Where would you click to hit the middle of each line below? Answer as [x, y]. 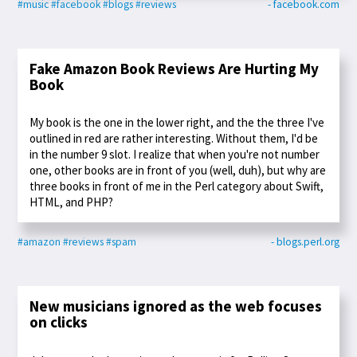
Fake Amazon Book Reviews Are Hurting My [175, 68]
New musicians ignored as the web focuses [176, 306]
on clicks [59, 322]
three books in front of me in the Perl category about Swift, [177, 186]
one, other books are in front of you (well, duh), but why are [178, 171]
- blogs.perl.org [305, 242]
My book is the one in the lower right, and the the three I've [177, 123]
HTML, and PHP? [72, 202]
